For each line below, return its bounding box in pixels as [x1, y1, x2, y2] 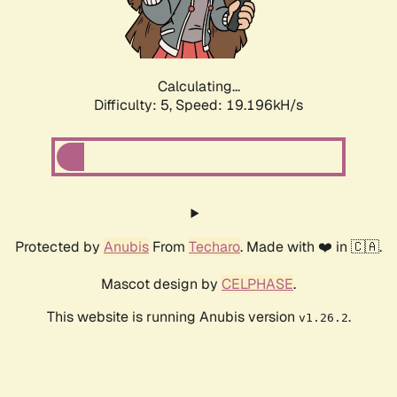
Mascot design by [101, 275, 222, 294]
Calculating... [157, 77, 240, 97]
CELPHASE [222, 275, 293, 294]
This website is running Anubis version [46, 307, 299, 327]
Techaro [189, 237, 240, 257]
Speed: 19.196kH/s [175, 96, 303, 115]
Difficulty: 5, [94, 96, 175, 115]
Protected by [15, 237, 104, 257]
